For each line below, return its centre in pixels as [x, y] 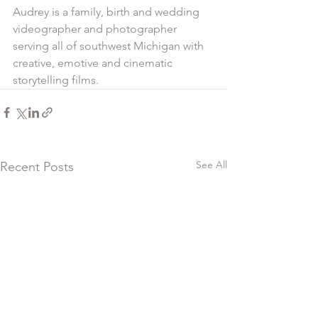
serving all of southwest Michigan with [110, 45]
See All [212, 164]
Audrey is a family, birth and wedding [108, 11]
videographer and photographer [96, 28]
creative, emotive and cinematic [94, 62]
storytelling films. [57, 79]
